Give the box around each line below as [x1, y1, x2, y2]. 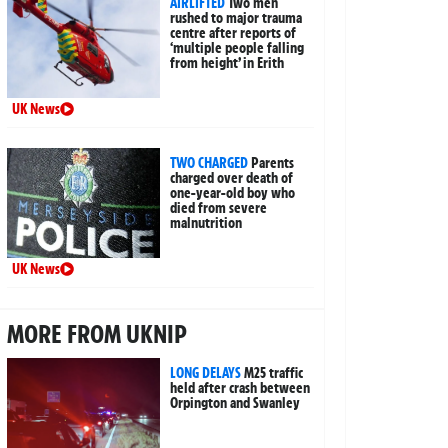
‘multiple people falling [170, 39, 305, 58]
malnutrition [170, 214, 243, 233]
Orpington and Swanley [170, 394, 301, 413]
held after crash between [170, 379, 311, 398]
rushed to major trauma [170, 9, 303, 28]
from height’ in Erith [170, 54, 285, 73]
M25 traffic [244, 364, 304, 383]
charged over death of [170, 169, 294, 188]
